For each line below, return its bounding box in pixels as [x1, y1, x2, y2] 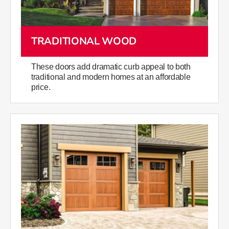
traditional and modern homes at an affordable [31, 72, 191, 81]
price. [31, 82, 51, 91]
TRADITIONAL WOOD [31, 34, 137, 48]
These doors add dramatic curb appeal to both [31, 62, 191, 71]
